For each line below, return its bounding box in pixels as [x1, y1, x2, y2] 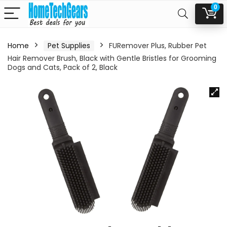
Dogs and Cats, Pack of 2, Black [8, 62, 118, 72]
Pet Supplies [48, 41, 90, 51]
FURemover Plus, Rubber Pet [109, 41, 207, 51]
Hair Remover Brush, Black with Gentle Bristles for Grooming [8, 53, 216, 63]
